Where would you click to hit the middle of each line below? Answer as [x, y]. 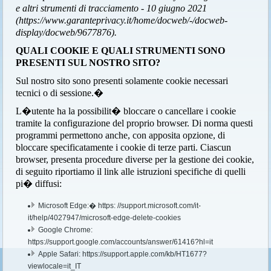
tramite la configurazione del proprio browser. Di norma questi [135, 123]
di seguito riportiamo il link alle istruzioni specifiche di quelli [131, 171]
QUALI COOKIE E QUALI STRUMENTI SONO [121, 50]
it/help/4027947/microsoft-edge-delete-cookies [105, 217]
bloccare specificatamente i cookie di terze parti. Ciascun [124, 147]
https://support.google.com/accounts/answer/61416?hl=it [121, 242]
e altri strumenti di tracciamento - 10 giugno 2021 [112, 8]
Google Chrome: [66, 230]
